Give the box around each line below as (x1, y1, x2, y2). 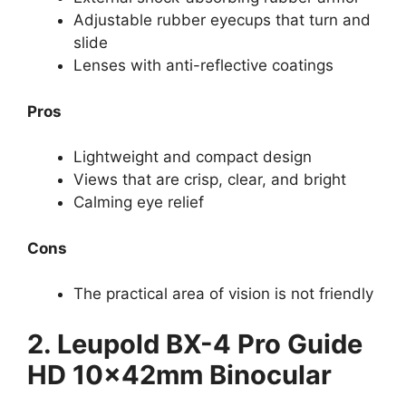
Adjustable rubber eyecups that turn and (73, 11, 371, 30)
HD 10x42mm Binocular (27, 358, 332, 391)
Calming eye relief (73, 193, 204, 212)
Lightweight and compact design (73, 148, 312, 167)
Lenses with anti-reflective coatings (73, 56, 333, 75)
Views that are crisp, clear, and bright (73, 170, 346, 189)
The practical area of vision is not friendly (73, 285, 373, 304)
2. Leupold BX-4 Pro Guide (27, 327, 362, 360)
